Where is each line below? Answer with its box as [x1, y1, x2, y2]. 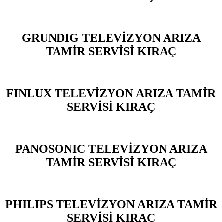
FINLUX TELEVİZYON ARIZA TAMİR [6, 87, 216, 100]
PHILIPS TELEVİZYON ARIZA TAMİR [5, 197, 217, 211]
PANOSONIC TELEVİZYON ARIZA [15, 142, 207, 155]
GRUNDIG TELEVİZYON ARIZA [21, 31, 201, 45]
